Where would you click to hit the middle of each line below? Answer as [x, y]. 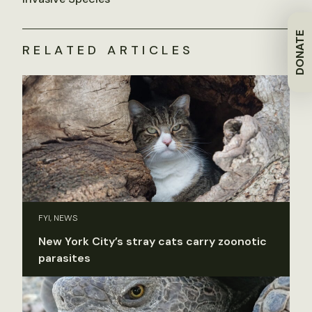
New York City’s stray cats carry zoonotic [153, 242]
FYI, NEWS [58, 218]
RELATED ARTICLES [108, 50]
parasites [64, 258]
